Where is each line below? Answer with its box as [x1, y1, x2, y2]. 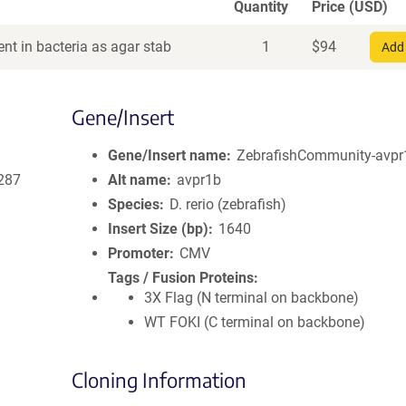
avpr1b [177, 171, 222, 188]
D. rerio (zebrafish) [169, 196, 287, 213]
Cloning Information [72, 367, 246, 392]
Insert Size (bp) [108, 220, 208, 237]
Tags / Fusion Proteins [108, 269, 254, 286]
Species [108, 196, 159, 213]
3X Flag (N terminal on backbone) [144, 289, 359, 306]
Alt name [108, 171, 167, 188]
